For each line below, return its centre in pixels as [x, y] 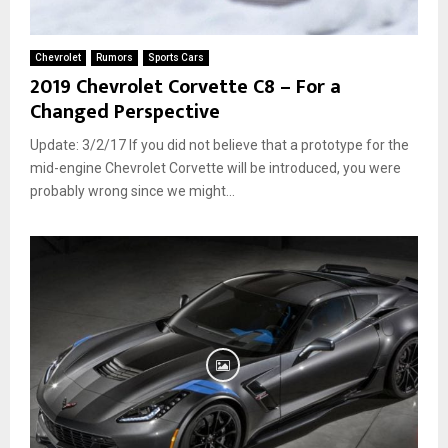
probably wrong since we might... [132, 191]
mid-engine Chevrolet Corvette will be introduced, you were [215, 168]
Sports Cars [176, 58]
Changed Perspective [125, 112]
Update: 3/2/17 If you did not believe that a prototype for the [219, 145]
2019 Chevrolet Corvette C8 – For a [185, 87]
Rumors [114, 58]
